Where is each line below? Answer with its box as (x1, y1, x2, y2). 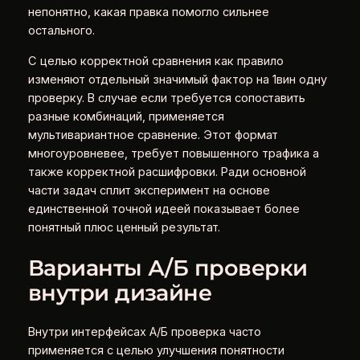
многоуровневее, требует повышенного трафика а (27, 145, 319, 161)
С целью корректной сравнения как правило (27, 53, 284, 68)
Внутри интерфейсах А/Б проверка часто (27, 325, 261, 340)
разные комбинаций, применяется (27, 108, 224, 124)
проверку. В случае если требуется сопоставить (27, 90, 305, 105)
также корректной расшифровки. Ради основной (27, 164, 306, 179)
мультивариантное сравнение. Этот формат (27, 127, 278, 142)
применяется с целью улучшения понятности (27, 343, 284, 358)
